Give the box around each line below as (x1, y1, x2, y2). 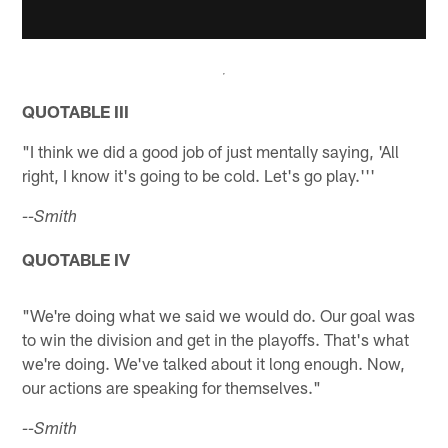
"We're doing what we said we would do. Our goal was (22, 305, 416, 326)
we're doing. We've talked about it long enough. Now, (22, 353, 406, 374)
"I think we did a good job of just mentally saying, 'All (22, 141, 400, 162)
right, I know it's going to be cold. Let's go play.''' (22, 165, 376, 186)
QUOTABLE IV (22, 249, 131, 270)
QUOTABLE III (22, 101, 130, 122)
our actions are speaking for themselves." (22, 377, 322, 398)
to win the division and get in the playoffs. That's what (22, 329, 410, 350)
